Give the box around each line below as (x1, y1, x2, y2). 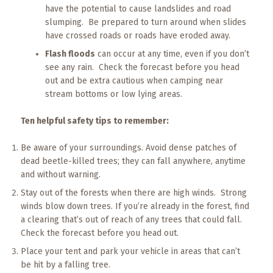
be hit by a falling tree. (20, 260, 110, 270)
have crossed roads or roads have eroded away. (44, 30, 230, 41)
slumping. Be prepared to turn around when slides (44, 17, 246, 27)
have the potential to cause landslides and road (44, 4, 231, 14)
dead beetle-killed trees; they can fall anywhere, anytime (20, 156, 246, 166)
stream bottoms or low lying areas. (44, 89, 182, 99)
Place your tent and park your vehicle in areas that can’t (20, 246, 240, 257)
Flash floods (44, 49, 95, 59)
